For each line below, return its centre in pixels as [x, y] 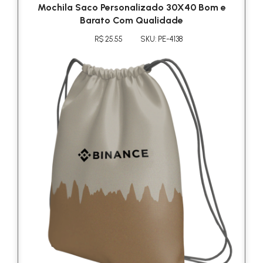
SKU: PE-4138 [161, 39]
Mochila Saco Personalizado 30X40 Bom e [131, 7]
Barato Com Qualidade [131, 20]
